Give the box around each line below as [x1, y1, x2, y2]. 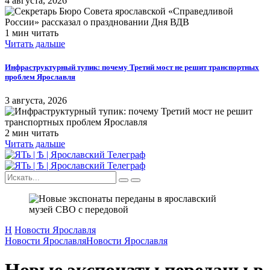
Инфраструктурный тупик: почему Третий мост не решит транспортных [5, 62, 259, 72]
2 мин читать [5, 127, 58, 138]
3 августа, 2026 [5, 95, 67, 105]
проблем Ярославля [5, 72, 75, 81]
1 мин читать [5, 27, 58, 38]
